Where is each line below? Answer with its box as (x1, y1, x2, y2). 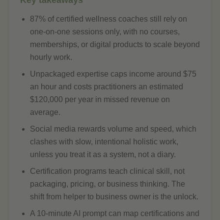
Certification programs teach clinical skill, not (30, 167, 185, 175)
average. (30, 108, 60, 116)
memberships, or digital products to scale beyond (30, 40, 200, 49)
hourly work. (30, 53, 72, 61)
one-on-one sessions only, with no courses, (30, 27, 180, 36)
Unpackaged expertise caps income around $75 (30, 70, 196, 78)
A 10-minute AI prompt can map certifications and (30, 209, 199, 218)
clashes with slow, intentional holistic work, (30, 137, 178, 146)
